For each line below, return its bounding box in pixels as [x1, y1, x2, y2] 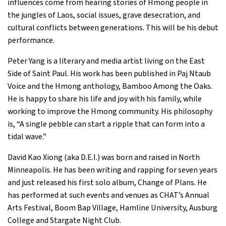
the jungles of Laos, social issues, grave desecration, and [8, 10, 200, 21]
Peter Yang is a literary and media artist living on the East [8, 55, 205, 67]
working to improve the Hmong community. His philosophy [8, 106, 212, 117]
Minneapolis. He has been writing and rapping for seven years [8, 164, 217, 176]
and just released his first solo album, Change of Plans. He [8, 177, 207, 188]
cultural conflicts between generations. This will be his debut [8, 22, 218, 33]
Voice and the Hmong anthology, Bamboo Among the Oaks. [8, 81, 212, 92]
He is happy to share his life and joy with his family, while [8, 93, 202, 104]
